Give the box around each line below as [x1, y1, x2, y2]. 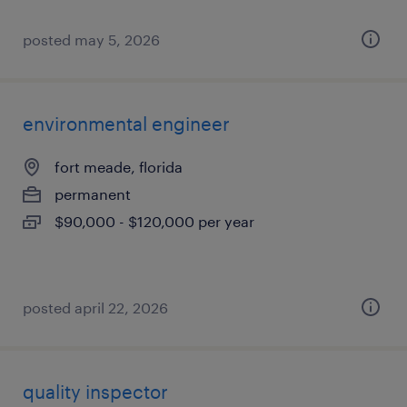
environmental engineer [23, 113, 230, 134]
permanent [55, 185, 131, 203]
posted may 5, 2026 [23, 31, 160, 48]
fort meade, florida [55, 158, 183, 175]
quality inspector [23, 381, 168, 402]
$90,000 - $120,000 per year [55, 213, 254, 230]
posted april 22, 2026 [23, 299, 168, 316]
